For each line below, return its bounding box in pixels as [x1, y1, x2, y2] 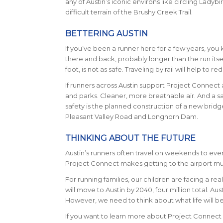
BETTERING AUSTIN [65, 29, 148, 39]
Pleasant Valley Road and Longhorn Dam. [65, 112, 198, 121]
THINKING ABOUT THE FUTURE [65, 133, 196, 143]
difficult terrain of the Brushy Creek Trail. [65, 8, 194, 16]
